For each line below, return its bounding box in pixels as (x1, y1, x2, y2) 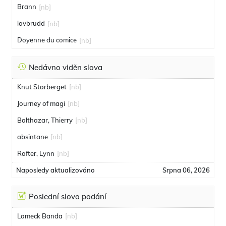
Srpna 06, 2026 (162, 166, 210, 174)
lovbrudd (17, 19, 45, 27)
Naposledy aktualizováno (16, 166, 95, 174)
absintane (17, 133, 48, 141)
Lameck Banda (17, 212, 63, 220)
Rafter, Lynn (17, 149, 54, 157)
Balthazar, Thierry (17, 116, 73, 124)
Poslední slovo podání (29, 192, 106, 201)
